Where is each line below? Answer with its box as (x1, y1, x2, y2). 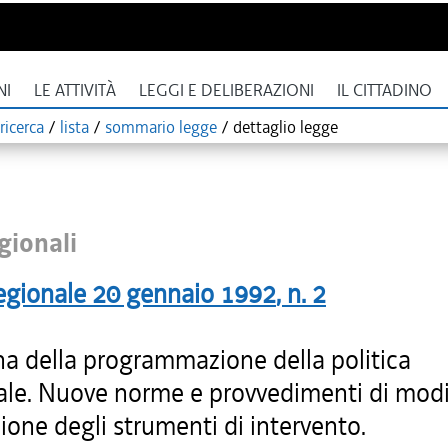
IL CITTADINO (337, 80, 432, 101)
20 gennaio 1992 (92, 277, 276, 311)
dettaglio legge (233, 116, 338, 138)
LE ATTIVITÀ (34, 80, 116, 101)
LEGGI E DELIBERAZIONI (139, 80, 314, 101)
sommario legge (105, 116, 217, 138)
